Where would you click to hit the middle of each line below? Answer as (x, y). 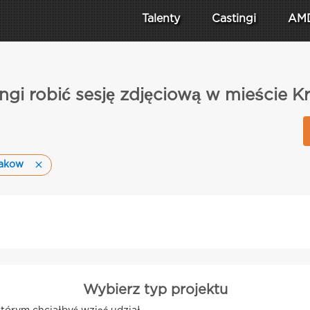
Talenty (161, 19)
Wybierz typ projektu (155, 290)
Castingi (234, 19)
